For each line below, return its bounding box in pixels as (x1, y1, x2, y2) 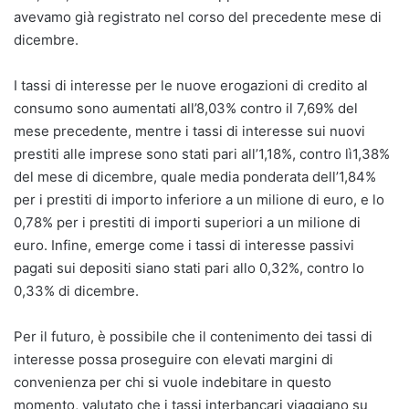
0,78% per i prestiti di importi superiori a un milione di (14, 214, 361, 232)
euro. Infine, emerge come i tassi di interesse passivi (14, 236, 354, 255)
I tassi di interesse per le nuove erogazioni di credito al (14, 77, 368, 95)
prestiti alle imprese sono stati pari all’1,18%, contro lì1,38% (14, 145, 390, 163)
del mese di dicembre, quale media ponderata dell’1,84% (14, 168, 376, 186)
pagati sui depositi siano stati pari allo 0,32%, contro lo (14, 259, 364, 278)
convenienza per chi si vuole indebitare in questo (14, 373, 331, 392)
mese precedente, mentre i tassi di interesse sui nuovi (14, 122, 365, 141)
